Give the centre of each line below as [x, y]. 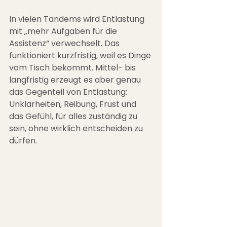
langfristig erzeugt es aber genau [76, 80]
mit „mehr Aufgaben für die [64, 31]
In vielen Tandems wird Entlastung [78, 19]
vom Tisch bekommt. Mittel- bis [73, 68]
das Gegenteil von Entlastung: [69, 92]
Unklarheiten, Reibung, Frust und [74, 104]
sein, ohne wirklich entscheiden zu [77, 128]
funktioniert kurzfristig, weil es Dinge [81, 55]
